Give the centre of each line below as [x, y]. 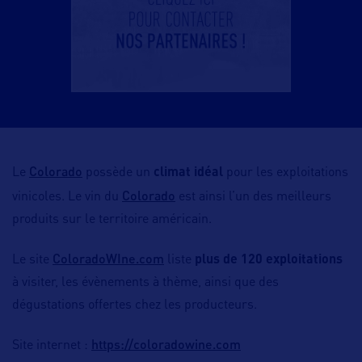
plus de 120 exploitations [269, 261]
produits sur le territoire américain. [112, 220]
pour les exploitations [286, 173]
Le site [32, 261]
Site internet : [52, 346]
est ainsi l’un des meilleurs [253, 198]
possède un [118, 173]
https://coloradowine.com [166, 344]
